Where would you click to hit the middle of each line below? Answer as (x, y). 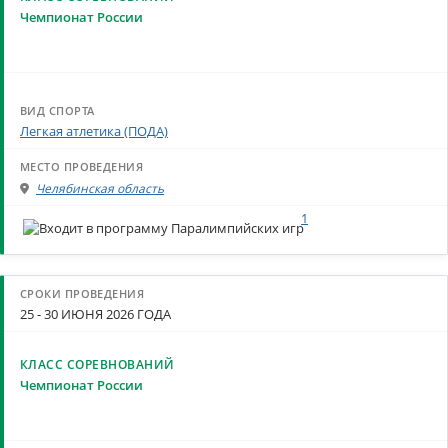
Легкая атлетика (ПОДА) (94, 131)
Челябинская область (100, 188)
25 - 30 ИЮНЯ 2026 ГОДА (95, 313)
